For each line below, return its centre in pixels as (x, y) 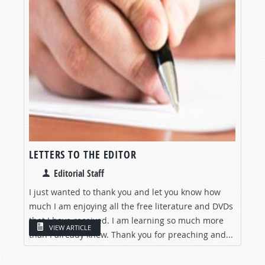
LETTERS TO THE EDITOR (83, 154)
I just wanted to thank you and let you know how (125, 192)
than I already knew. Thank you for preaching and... (131, 234)
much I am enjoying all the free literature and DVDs (131, 206)
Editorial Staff (79, 173)
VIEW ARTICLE (70, 228)
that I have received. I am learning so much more (126, 220)
